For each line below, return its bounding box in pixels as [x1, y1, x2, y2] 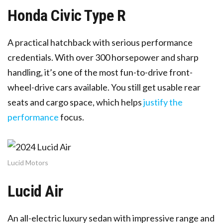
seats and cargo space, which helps [7, 96, 142, 108]
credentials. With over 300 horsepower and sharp [7, 51, 199, 63]
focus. [59, 111, 84, 122]
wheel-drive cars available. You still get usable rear [7, 81, 201, 93]
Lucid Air [7, 181, 63, 201]
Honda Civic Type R [7, 5, 126, 25]
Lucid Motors [7, 158, 48, 167]
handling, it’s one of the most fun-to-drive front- [7, 66, 193, 78]
